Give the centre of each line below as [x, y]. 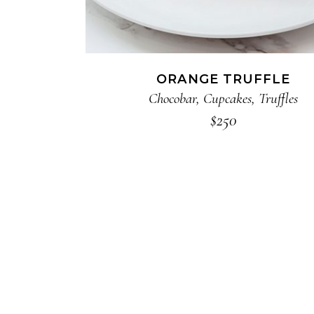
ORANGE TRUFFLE [224, 79]
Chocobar [173, 98]
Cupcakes [228, 98]
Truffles [279, 98]
